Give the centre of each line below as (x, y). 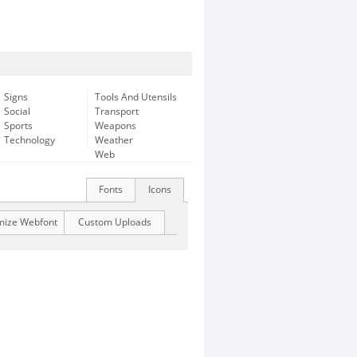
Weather (114, 140)
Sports (18, 126)
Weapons (116, 126)
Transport (117, 112)
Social (17, 112)
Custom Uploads (114, 222)
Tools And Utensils (136, 97)
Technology (29, 140)
